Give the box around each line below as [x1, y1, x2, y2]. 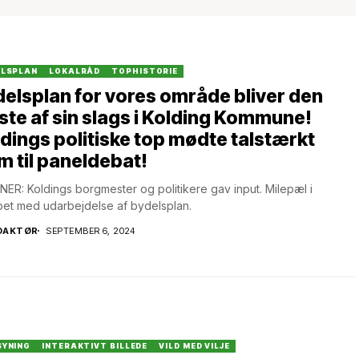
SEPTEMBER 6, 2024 [46, 224, 135, 236]
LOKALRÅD [49, 66, 101, 75]
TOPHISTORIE [111, 66, 179, 75]
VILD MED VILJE [159, 341, 230, 350]
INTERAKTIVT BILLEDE [42, 341, 148, 350]
